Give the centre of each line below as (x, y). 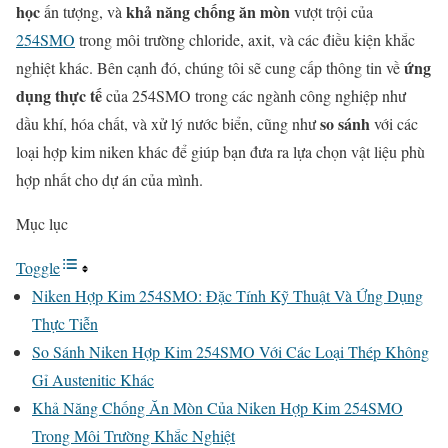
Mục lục (42, 223)
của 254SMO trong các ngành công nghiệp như (254, 95)
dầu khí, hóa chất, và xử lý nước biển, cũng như (168, 123)
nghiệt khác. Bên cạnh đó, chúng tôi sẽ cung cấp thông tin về (210, 67)
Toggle (38, 267)
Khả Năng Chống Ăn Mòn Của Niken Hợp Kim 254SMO (217, 407)
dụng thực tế (59, 95)
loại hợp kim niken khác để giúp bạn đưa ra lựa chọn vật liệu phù (220, 151)
